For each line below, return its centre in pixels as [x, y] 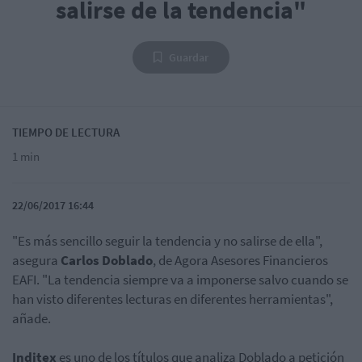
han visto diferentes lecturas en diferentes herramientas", [173, 299]
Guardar [189, 58]
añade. [32, 319]
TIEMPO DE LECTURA [66, 133]
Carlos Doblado [105, 261]
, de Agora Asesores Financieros [240, 261]
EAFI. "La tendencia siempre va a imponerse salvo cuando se [180, 280]
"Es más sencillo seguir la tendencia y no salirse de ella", [167, 241]
